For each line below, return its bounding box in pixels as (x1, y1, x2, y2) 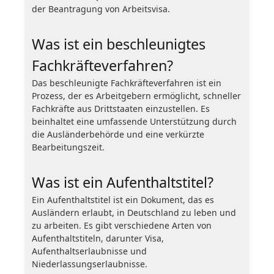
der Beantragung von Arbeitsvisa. (32, 2, 170, 15)
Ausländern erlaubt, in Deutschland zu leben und (32, 206, 236, 218)
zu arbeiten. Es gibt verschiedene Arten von (32, 219, 212, 231)
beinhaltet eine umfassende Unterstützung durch (32, 115, 237, 127)
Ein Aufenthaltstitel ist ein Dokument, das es (32, 193, 214, 206)
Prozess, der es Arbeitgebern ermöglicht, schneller (32, 89, 241, 102)
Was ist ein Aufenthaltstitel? (32, 172, 213, 192)
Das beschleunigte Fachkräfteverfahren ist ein (32, 76, 221, 89)
